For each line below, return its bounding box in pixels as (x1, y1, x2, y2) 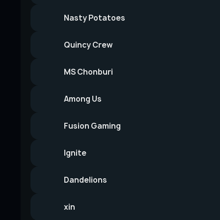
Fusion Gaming (64, 121, 121, 131)
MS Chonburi (64, 67, 113, 77)
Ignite (64, 148, 86, 158)
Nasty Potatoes (64, 13, 125, 23)
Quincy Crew (64, 40, 113, 50)
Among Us (64, 94, 102, 104)
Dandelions (64, 175, 107, 185)
